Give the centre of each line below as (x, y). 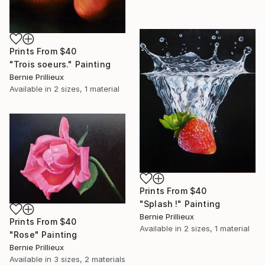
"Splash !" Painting (180, 204)
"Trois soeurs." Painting (60, 64)
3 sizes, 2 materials (90, 259)
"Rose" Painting (43, 234)
